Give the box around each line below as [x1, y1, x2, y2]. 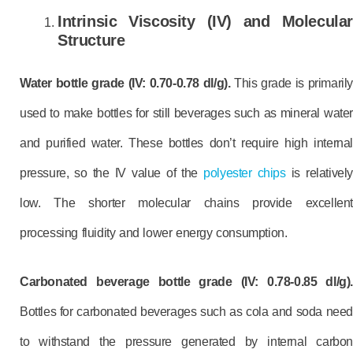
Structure [58, 32, 125, 49]
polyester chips [203, 166, 286, 180]
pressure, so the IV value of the [20, 166, 204, 180]
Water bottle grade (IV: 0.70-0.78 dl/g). [20, 76, 234, 90]
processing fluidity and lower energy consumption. [20, 226, 288, 240]
